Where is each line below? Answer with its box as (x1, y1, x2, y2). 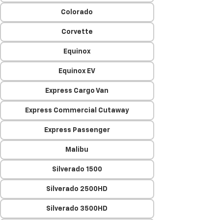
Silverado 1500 (52, 166, 102, 173)
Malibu (65, 146, 89, 153)
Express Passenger (44, 127, 110, 134)
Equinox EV (58, 68, 96, 75)
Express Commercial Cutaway (25, 107, 129, 114)
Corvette (61, 28, 93, 35)
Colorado (61, 9, 93, 16)
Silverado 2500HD (46, 186, 108, 192)
